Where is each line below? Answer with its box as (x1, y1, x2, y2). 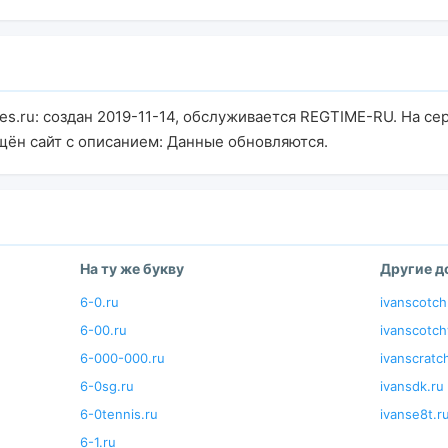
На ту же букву (80, 260, 184, 277)
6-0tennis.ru (80, 406, 158, 422)
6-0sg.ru (80, 378, 134, 394)
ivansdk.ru (380, 378, 444, 394)
